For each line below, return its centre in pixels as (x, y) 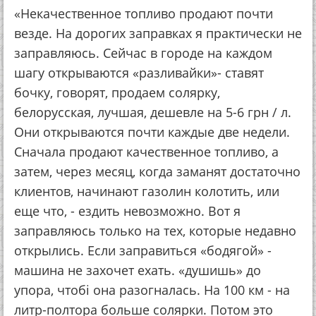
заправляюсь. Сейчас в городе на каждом (143, 53)
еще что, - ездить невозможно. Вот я (127, 211)
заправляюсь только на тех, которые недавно (155, 231)
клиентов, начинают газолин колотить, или (147, 192)
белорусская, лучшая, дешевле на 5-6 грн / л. (153, 113)
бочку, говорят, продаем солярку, (117, 93)
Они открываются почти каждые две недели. (152, 132)
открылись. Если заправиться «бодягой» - (143, 251)
